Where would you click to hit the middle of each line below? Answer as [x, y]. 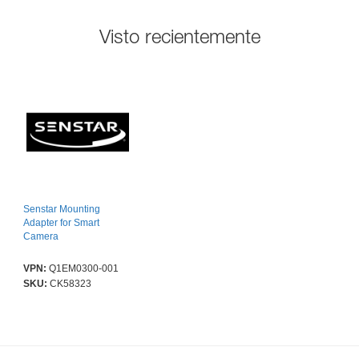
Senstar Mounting [62, 210]
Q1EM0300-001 [84, 269]
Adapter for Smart [61, 223]
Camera [41, 237]
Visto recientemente [179, 36]
